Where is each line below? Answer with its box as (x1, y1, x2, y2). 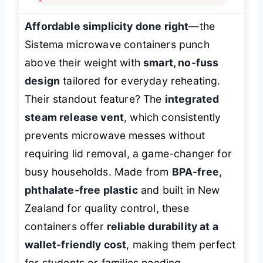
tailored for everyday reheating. (60, 74, 221, 87)
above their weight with (25, 56, 144, 69)
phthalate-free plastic (25, 183, 138, 196)
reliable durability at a (106, 220, 218, 232)
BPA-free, (171, 165, 222, 178)
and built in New (137, 183, 220, 196)
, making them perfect (126, 238, 235, 251)
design (25, 74, 60, 87)
